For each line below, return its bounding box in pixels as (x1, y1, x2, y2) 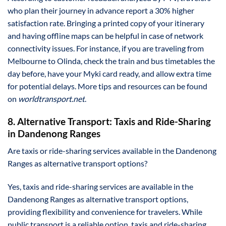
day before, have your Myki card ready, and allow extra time (8, 68, 211, 78)
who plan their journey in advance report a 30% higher (8, 5, 194, 15)
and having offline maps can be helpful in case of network (8, 30, 203, 40)
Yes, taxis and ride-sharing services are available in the (8, 182, 193, 192)
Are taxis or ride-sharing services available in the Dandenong (8, 146, 216, 156)
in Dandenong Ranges (8, 127, 100, 139)
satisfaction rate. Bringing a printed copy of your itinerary (8, 18, 204, 28)
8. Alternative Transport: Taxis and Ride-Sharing (8, 115, 211, 127)
